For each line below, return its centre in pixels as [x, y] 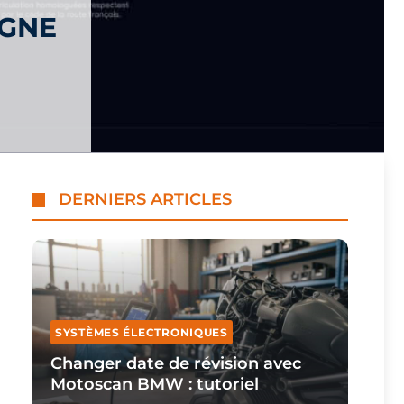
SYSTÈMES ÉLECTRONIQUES [142, 332]
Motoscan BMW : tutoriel [155, 384]
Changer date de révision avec [176, 363]
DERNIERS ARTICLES [145, 199]
